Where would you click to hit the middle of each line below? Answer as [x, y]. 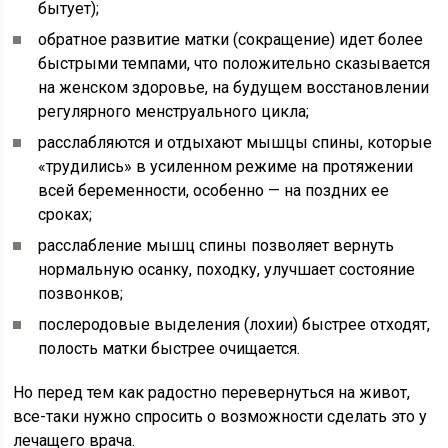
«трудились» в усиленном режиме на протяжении [226, 166]
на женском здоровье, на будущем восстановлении [234, 87]
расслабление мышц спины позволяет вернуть [216, 245]
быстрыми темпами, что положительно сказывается [234, 63]
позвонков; [81, 293]
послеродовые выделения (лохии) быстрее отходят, [234, 324]
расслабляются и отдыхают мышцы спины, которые [235, 142]
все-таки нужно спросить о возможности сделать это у [220, 416]
